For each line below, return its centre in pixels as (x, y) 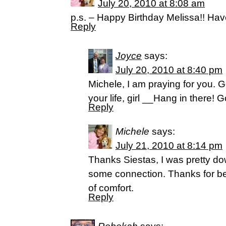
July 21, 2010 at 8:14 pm (169, 146)
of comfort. (111, 188)
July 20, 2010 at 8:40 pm (169, 70)
